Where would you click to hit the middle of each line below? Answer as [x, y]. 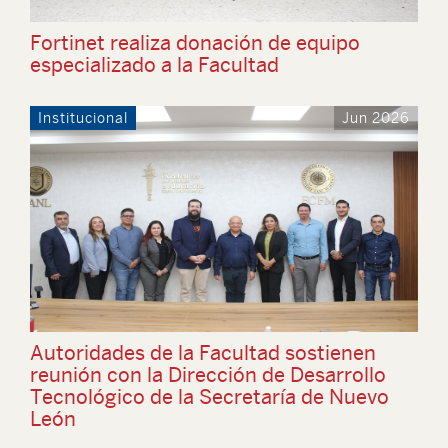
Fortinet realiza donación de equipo [195, 42]
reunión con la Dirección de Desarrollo [208, 374]
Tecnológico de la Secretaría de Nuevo [209, 396]
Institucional [83, 118]
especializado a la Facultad [154, 64]
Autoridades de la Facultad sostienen [203, 352]
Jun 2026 [376, 118]
